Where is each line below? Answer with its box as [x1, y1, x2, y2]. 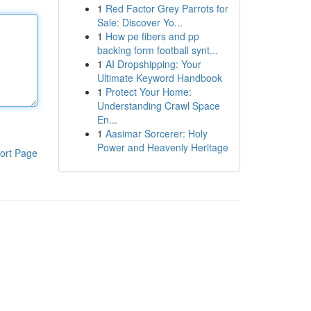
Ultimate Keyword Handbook [96, 71, 222, 85]
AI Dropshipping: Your [105, 57, 201, 71]
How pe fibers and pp [105, 29, 199, 43]
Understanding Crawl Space [96, 99, 220, 112]
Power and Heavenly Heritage [96, 140, 228, 154]
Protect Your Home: [105, 85, 192, 99]
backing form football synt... [96, 43, 218, 57]
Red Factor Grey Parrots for [105, 1, 228, 15]
